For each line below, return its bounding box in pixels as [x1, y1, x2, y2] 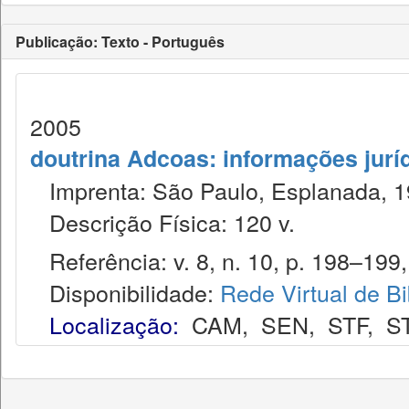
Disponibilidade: [30, 276, 220, 309]
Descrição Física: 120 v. [30, 205, 295, 238]
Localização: [49, 308, 179, 341]
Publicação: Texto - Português [16, 31, 225, 52]
